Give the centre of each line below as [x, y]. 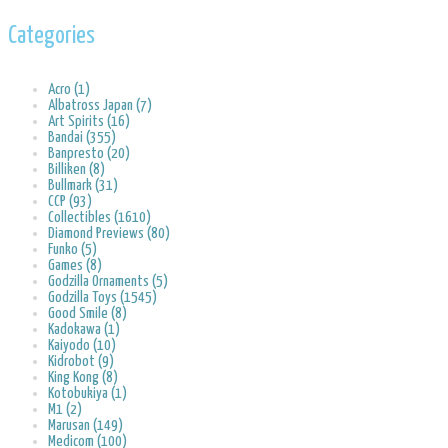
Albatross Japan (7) [100, 105]
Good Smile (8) [87, 313]
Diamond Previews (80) [109, 233]
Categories [51, 36]
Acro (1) [69, 89]
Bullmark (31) [83, 185]
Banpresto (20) [89, 153]
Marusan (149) [85, 425]
